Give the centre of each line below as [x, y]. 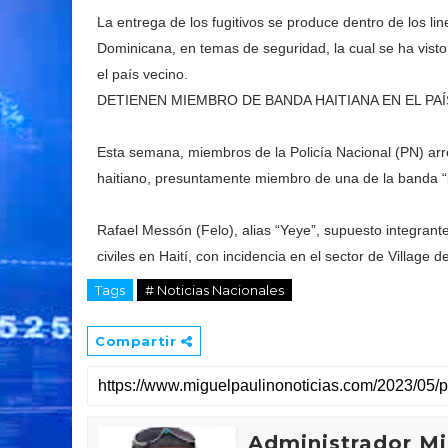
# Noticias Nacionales [214, 290]
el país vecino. [142, 74]
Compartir [138, 341]
